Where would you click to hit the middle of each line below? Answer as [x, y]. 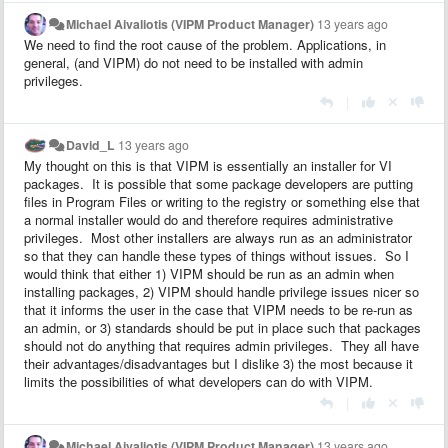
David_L [91, 144]
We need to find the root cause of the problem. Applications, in [205, 44]
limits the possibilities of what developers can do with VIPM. [198, 381]
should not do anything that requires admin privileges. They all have [221, 345]
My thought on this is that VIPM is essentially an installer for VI [208, 165]
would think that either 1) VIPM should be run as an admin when [209, 273]
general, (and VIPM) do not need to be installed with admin [193, 62]
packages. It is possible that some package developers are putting [218, 183]
